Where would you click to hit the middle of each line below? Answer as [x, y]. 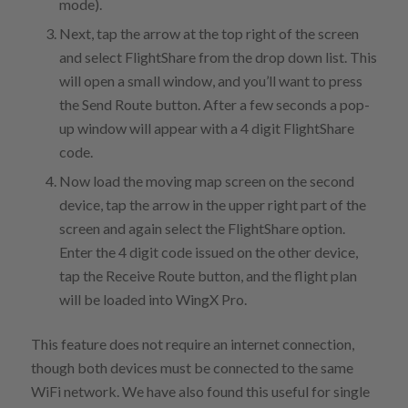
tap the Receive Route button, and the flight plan [208, 275]
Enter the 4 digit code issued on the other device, [208, 251]
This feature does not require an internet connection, [192, 343]
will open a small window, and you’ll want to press [210, 80]
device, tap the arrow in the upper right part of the [212, 204]
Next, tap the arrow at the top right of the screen [209, 33]
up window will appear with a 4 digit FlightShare [206, 127]
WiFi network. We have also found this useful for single [200, 391]
